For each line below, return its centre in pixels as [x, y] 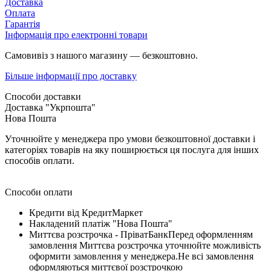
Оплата [20, 13]
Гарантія [22, 24]
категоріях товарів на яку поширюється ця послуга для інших [132, 149]
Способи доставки [43, 96]
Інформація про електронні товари [76, 34]
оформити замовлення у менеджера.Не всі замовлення [141, 256]
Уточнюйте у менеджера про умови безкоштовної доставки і [130, 139]
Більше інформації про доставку [71, 76]
